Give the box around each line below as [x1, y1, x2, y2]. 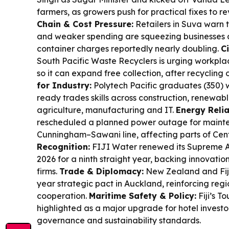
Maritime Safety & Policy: [89, 191, 196, 201]
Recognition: [37, 142, 90, 152]
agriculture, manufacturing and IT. [37, 105, 176, 115]
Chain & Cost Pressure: [37, 19, 133, 29]
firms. [37, 166, 59, 176]
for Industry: [37, 80, 91, 90]
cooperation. [37, 191, 89, 201]
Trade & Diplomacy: [59, 166, 144, 176]
